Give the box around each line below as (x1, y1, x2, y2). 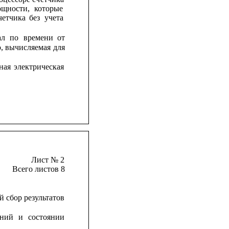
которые (34, 4, 63, 13)
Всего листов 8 (12, 164, 65, 173)
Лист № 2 (31, 155, 65, 164)
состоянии (28, 213, 64, 222)
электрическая (13, 62, 64, 71)
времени (23, 33, 53, 42)
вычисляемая (5, 42, 51, 52)
